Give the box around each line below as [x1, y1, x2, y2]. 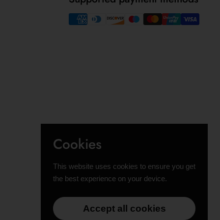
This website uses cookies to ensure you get [53, 162, 195, 170]
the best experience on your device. [53, 174, 167, 183]
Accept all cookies [82, 203, 166, 214]
